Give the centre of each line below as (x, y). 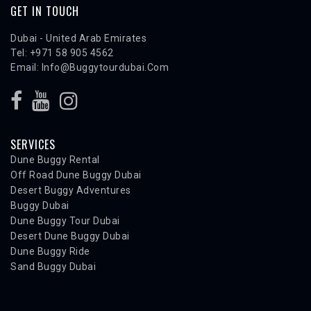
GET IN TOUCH (45, 11)
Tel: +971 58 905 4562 (62, 53)
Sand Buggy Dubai (53, 267)
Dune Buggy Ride (50, 252)
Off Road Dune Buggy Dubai (76, 175)
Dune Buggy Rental (55, 160)
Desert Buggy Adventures (71, 191)
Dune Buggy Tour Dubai (65, 221)
